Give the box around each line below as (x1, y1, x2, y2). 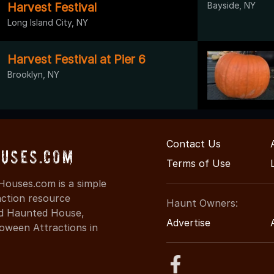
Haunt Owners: (166, 196, 238, 209)
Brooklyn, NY (7, 68, 59, 80)
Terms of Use (166, 157, 231, 169)
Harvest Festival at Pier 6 (7, 51, 146, 67)
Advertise (166, 216, 210, 229)
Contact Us (166, 137, 221, 150)
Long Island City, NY (7, 17, 88, 28)
